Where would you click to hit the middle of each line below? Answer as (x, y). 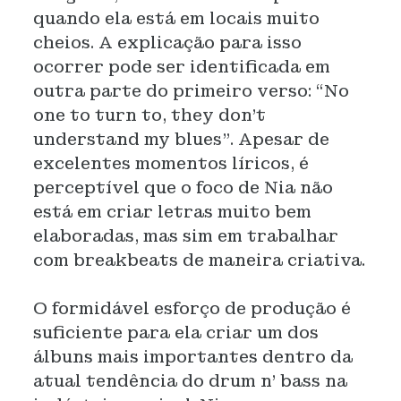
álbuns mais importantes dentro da (192, 357)
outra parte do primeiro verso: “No (191, 91)
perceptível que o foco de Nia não (183, 188)
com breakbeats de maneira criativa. (199, 260)
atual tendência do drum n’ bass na (190, 381)
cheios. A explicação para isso (167, 43)
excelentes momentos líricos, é (171, 163)
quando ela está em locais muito (176, 18)
